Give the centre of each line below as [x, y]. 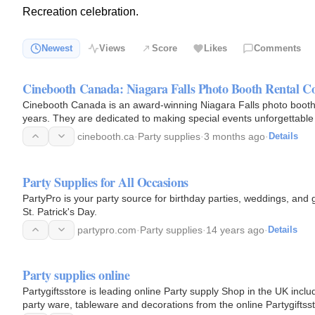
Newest [57, 49]
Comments [277, 49]
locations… [47, 131]
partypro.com [107, 230]
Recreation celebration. [81, 12]
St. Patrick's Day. [60, 211]
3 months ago [234, 136]
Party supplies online [76, 275]
